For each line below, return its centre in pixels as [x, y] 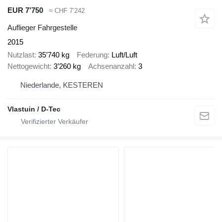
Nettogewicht [28, 66]
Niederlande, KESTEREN [62, 85]
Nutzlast [21, 55]
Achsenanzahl [111, 66]
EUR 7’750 [25, 10]
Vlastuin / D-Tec [34, 109]
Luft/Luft [124, 55]
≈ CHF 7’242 [67, 11]
